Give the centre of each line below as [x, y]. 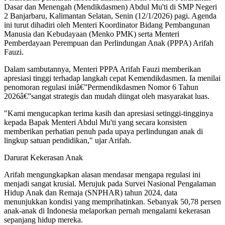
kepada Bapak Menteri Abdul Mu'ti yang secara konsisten [95, 122]
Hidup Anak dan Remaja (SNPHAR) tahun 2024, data [91, 192]
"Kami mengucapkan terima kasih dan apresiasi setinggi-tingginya [108, 113]
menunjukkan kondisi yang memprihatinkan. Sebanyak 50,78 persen [113, 201]
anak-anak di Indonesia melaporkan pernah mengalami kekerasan [107, 210]
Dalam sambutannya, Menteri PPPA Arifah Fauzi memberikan [102, 69]
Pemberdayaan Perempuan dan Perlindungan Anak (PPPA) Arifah [109, 43]
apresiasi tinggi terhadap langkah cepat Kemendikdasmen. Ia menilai [112, 78]
